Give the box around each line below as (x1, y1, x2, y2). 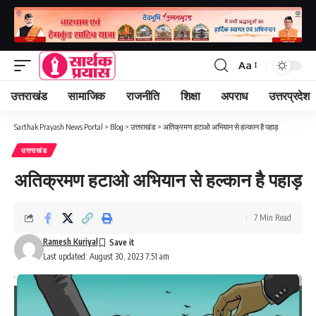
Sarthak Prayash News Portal (14, 121, 103, 131)
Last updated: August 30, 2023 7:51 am (42, 250, 169, 262)
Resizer (238, 84, 273, 98)
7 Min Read (254, 212, 291, 223)
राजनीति (126, 88, 159, 103)
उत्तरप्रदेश (268, 88, 310, 103)
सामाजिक (68, 88, 106, 103)
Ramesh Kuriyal (42, 236, 98, 247)
